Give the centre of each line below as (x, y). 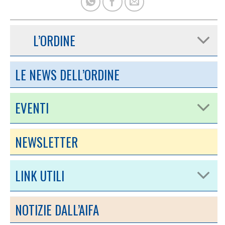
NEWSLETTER (46, 142)
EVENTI (32, 108)
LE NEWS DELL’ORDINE (67, 74)
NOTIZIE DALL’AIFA (57, 209)
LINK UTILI (40, 175)
